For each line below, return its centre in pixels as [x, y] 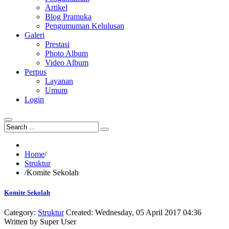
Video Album [67, 63]
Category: [21, 213]
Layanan [59, 81]
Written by [22, 222]
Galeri [35, 35]
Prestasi [57, 44]
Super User [58, 222]
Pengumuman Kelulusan [85, 26]
